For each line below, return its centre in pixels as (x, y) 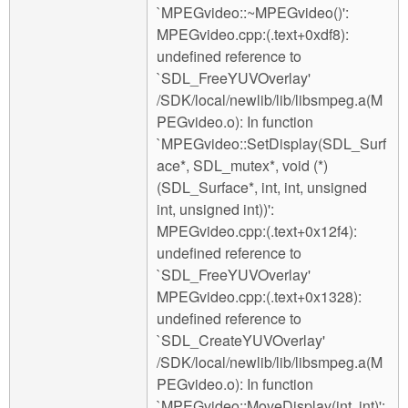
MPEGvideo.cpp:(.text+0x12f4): (257, 231)
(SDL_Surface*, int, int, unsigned (262, 188)
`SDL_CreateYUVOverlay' (241, 341)
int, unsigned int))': (215, 209)
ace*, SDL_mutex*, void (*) (242, 166)
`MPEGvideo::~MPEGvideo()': (253, 13)
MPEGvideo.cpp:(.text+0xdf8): (253, 35)
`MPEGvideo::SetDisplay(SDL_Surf (271, 144)
